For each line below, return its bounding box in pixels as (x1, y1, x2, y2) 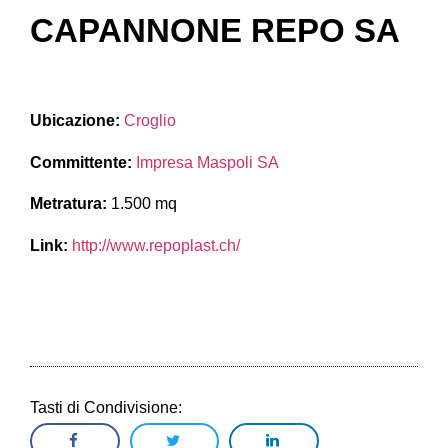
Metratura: (30, 195, 111, 213)
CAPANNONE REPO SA (30, 12, 400, 50)
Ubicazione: (30, 112, 120, 130)
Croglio (124, 112, 176, 130)
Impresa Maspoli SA (136, 153, 279, 171)
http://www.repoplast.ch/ (72, 236, 240, 254)
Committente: (30, 153, 136, 171)
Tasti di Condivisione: (30, 399, 182, 417)
